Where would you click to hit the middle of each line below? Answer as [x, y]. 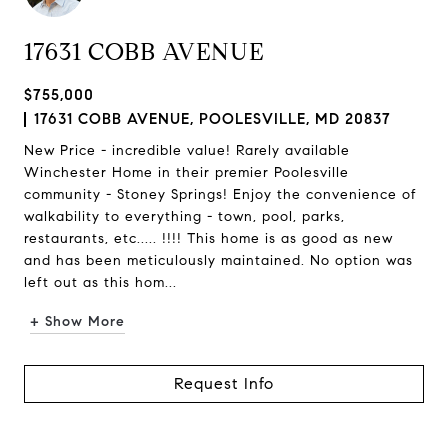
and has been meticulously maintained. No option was [218, 260]
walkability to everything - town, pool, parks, [184, 216]
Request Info [224, 383]
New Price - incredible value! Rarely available [187, 150]
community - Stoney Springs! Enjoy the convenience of [220, 194]
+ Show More [77, 321]
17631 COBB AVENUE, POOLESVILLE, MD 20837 [212, 119]
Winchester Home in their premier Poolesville [186, 172]
